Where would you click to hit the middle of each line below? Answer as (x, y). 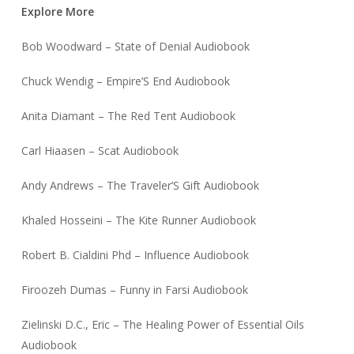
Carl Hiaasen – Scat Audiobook (100, 150)
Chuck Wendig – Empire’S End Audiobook (125, 81)
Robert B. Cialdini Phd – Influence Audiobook (135, 254)
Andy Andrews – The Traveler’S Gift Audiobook (140, 185)
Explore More (57, 11)
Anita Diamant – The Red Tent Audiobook (128, 115)
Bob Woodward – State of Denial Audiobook (135, 46)
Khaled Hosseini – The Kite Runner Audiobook (138, 220)
